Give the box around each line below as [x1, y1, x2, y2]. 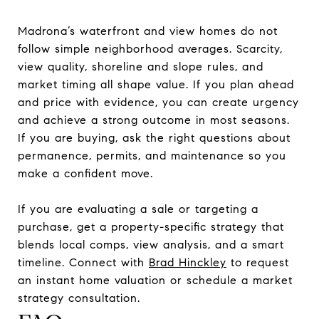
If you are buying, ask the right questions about [18, 130, 291, 145]
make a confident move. [18, 166, 153, 180]
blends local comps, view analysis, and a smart [18, 237, 284, 251]
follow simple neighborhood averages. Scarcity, [18, 41, 283, 56]
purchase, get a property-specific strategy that [18, 219, 284, 234]
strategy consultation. [18, 291, 140, 305]
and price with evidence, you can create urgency [18, 95, 299, 109]
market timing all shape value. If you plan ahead [18, 77, 294, 91]
